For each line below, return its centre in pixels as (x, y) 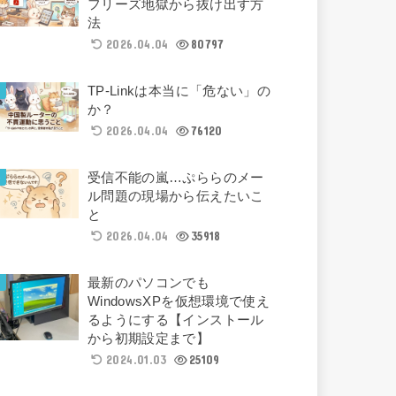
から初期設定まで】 (148, 338)
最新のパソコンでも (148, 282)
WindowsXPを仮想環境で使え (179, 301)
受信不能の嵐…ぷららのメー (175, 177)
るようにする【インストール (175, 320)
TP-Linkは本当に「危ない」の (179, 91)
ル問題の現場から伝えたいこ (175, 196)
